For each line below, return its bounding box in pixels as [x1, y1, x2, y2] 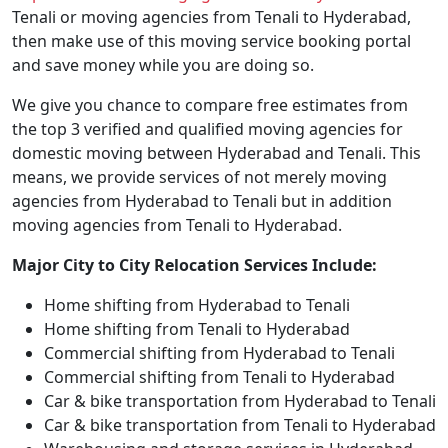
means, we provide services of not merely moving [12, 166, 387, 188]
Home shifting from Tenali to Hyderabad [44, 318, 350, 340]
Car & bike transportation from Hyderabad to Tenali [44, 390, 436, 412]
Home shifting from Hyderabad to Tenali [44, 294, 350, 316]
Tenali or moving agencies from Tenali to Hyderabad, [12, 6, 411, 28]
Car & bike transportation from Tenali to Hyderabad [44, 414, 436, 436]
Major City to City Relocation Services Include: [12, 254, 377, 276]
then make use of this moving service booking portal [12, 30, 411, 52]
